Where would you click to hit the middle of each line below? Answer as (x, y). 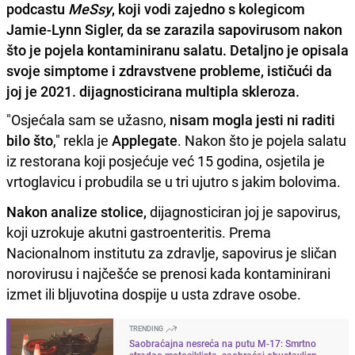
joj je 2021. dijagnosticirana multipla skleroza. (153, 91)
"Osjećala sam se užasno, (88, 119)
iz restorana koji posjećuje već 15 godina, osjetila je (166, 160)
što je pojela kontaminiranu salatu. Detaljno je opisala (177, 50)
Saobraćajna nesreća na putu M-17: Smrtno (223, 343)
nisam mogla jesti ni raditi (252, 119)
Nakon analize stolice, (76, 211)
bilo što (30, 140)
